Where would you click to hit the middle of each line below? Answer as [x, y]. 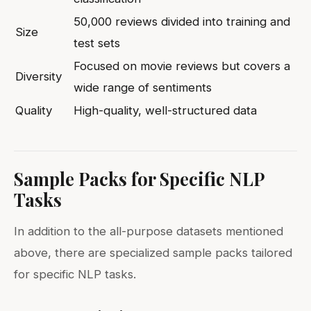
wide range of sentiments [143, 87]
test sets [97, 43]
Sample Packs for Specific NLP [139, 178]
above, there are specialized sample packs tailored [153, 252]
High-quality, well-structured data [165, 110]
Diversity [39, 76]
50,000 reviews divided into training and [182, 21]
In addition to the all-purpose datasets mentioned [149, 231]
